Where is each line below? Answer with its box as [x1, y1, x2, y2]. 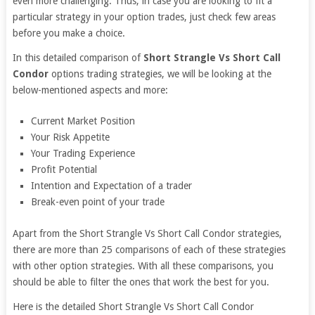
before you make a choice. [12, 27, 125, 39]
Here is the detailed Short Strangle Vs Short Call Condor [12, 300, 254, 312]
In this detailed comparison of [12, 52, 143, 63]
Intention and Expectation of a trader [31, 180, 193, 191]
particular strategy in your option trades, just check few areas [12, 11, 276, 22]
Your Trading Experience [31, 148, 136, 159]
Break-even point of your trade [31, 196, 165, 207]
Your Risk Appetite [31, 131, 110, 143]
